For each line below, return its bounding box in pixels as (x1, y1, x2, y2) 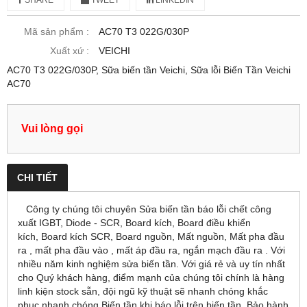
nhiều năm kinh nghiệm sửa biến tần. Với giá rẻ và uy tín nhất (18, 258, 285, 270)
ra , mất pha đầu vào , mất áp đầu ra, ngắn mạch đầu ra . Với (18, 245, 285, 256)
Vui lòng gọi (21, 122, 83, 135)
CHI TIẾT (17, 172, 58, 184)
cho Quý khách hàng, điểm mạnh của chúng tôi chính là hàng (18, 272, 284, 284)
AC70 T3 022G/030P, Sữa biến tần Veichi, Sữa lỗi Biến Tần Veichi (7, 64, 291, 76)
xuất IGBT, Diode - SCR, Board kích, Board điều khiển (18, 217, 251, 229)
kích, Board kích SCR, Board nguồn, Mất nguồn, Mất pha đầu (18, 231, 284, 243)
